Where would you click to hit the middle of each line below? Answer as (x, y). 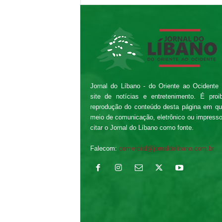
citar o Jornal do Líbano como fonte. (142, 128)
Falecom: (104, 148)
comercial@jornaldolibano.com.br (166, 148)
